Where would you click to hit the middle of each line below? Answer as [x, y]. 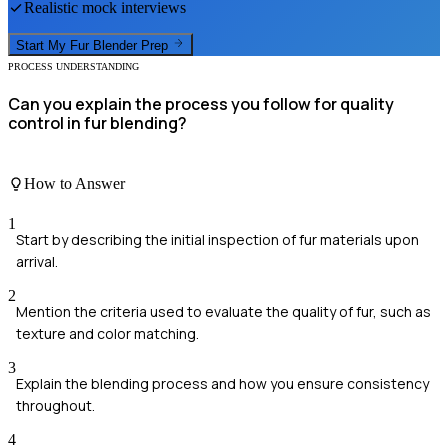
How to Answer [74, 184]
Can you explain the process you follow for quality [201, 103]
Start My [43, 45]
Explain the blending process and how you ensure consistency [222, 383]
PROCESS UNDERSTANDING [73, 66]
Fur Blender [103, 45]
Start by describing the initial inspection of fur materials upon [217, 239]
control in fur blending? [97, 122]
